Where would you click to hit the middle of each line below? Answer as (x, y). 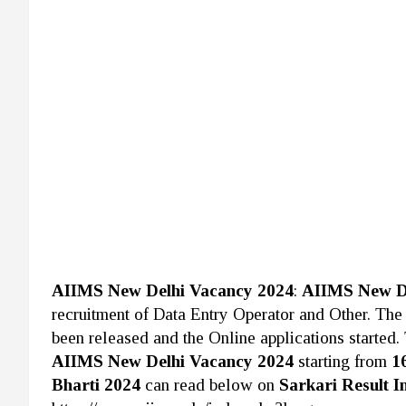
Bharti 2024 (98, 385)
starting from (345, 361)
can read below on (212, 385)
